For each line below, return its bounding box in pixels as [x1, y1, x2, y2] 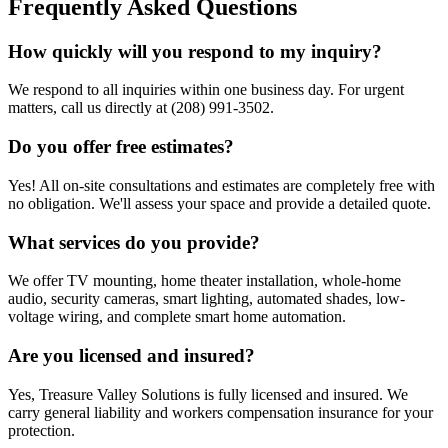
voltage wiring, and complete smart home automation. [8, 308, 346, 326]
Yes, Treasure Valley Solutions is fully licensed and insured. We [8, 385, 408, 403]
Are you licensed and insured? [8, 345, 255, 366]
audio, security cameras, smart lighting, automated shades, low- [8, 290, 405, 308]
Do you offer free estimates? [8, 136, 234, 158]
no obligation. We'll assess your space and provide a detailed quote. [8, 194, 431, 212]
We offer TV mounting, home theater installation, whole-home [8, 272, 401, 290]
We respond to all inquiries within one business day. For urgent [8, 81, 404, 99]
